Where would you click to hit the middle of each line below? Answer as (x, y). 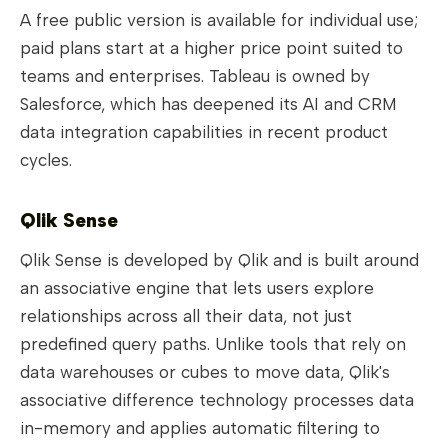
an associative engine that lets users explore (197, 288)
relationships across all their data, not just (186, 316)
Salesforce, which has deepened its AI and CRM (208, 104)
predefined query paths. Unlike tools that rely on (213, 344)
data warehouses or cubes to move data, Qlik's (205, 372)
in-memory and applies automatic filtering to (200, 428)
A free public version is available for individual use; (219, 20)
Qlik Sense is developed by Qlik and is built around (219, 260)
